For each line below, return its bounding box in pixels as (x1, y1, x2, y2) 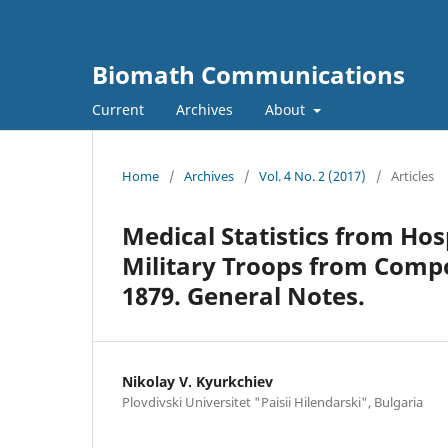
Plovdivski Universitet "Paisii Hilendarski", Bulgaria (122, 392, 423, 411)
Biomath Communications (92, 58, 405, 91)
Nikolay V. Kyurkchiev (122, 371, 273, 391)
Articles (391, 166, 434, 185)
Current (92, 99, 144, 119)
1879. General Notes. (122, 278, 365, 312)
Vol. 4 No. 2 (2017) (259, 166, 366, 185)
